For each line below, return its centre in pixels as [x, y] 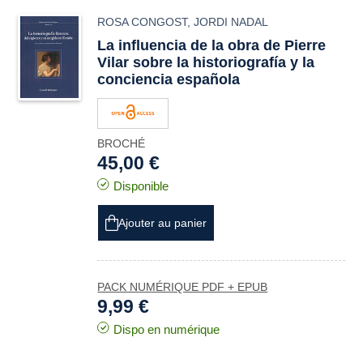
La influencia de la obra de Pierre [212, 45]
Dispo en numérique [167, 329]
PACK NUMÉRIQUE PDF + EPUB [183, 287]
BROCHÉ [122, 143]
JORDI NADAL [231, 22]
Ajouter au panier [163, 223]
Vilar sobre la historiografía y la [206, 62]
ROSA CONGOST [143, 22]
